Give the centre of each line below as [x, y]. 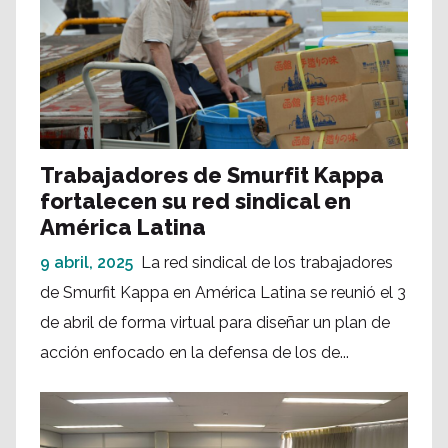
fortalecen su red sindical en [195, 201]
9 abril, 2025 [86, 263]
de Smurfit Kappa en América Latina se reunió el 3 [223, 293]
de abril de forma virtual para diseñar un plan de [215, 323]
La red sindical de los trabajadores [267, 263]
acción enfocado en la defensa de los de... [194, 353]
